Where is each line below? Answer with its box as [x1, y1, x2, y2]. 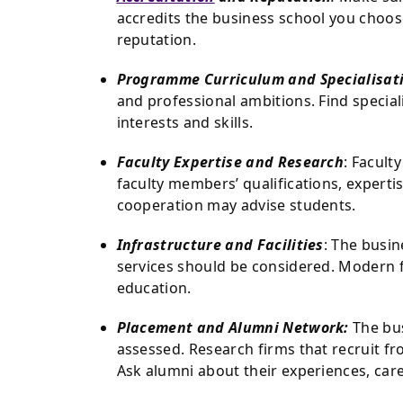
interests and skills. [116, 112, 254, 132]
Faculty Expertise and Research [116, 151, 345, 172]
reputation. [116, 29, 197, 49]
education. [116, 277, 192, 298]
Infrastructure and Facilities [116, 234, 324, 255]
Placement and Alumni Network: [116, 317, 349, 337]
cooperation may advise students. [116, 194, 356, 215]
